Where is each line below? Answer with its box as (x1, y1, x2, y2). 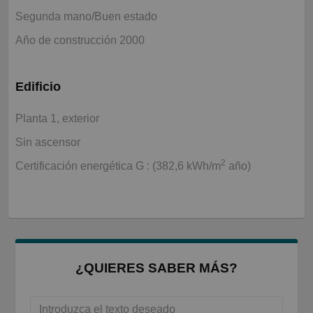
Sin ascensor (15, 136, 80, 149)
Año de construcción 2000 (15, 34, 145, 47)
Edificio (15, 80, 61, 94)
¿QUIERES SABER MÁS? (75, 261, 238, 276)
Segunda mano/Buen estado (15, 10, 157, 23)
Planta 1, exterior (15, 112, 99, 125)
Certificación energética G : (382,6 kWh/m (15, 160, 221, 173)
